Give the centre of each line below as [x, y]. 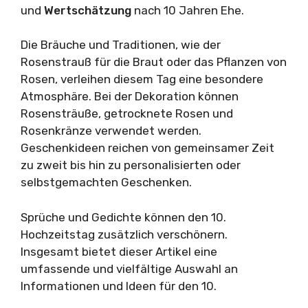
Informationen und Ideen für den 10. [119, 286]
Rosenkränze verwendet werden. [111, 131]
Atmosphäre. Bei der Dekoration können [130, 97]
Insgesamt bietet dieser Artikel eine [119, 251]
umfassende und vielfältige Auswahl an [129, 268]
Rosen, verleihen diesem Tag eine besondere [142, 79]
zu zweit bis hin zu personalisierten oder [131, 165]
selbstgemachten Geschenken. [106, 183]
